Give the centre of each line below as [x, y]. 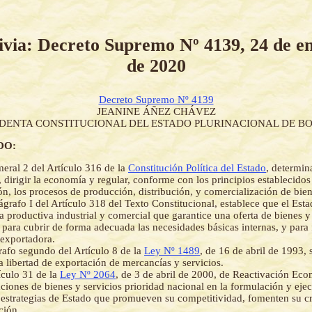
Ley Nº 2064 [88, 275]
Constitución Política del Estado [197, 168]
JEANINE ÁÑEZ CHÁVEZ [156, 112]
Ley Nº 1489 [172, 251]
